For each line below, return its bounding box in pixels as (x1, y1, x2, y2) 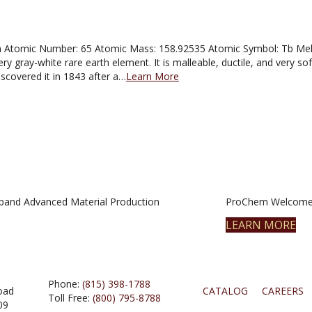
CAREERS (261, 284, 304, 298)
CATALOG (202, 284, 248, 298)
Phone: (48, 277, 83, 291)
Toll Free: (48, 291, 93, 305)
